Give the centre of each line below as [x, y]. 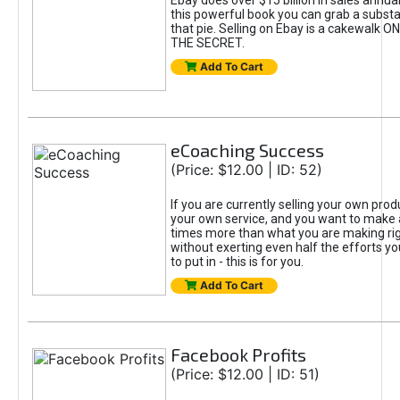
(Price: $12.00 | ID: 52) [246, 170]
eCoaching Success [247, 150]
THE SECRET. [207, 43]
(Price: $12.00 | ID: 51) [245, 374]
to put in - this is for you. [237, 262]
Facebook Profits [238, 354]
